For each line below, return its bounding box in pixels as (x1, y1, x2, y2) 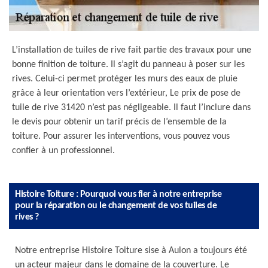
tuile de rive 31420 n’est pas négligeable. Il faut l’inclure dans (12, 103, 251, 112)
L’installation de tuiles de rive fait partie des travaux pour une (12, 45, 251, 55)
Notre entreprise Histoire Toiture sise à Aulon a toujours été (15, 246, 247, 255)
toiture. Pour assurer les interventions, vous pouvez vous (12, 132, 230, 141)
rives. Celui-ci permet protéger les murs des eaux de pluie (12, 74, 237, 84)
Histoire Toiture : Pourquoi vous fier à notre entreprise (15, 190, 221, 199)
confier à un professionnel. (12, 146, 115, 156)
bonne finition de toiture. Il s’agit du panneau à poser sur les (12, 60, 245, 69)
